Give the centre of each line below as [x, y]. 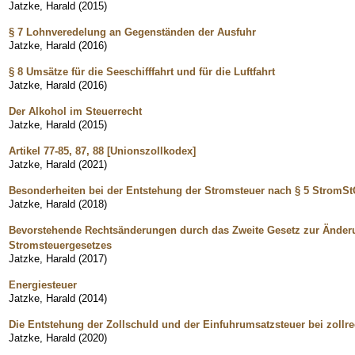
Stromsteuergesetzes [60, 245]
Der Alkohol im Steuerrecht [75, 111]
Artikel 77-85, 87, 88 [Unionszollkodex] [102, 151]
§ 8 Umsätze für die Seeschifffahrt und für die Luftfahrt [142, 71]
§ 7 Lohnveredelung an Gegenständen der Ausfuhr [132, 32]
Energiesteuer [43, 284]
